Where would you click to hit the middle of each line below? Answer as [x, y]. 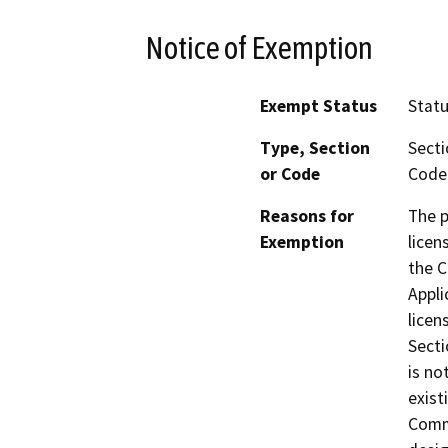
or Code [290, 174]
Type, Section [315, 148]
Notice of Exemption [259, 47]
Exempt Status [318, 106]
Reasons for [307, 216]
